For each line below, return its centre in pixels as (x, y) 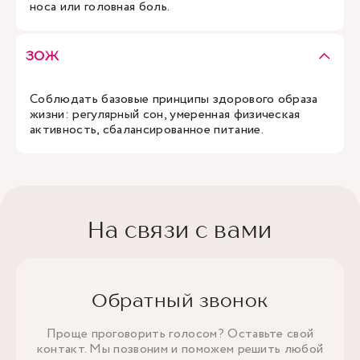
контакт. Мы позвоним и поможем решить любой (180, 349)
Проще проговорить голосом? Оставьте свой (180, 334)
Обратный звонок (180, 300)
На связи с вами (180, 229)
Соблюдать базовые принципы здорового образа (174, 99)
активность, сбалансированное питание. (147, 130)
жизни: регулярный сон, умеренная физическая (165, 115)
